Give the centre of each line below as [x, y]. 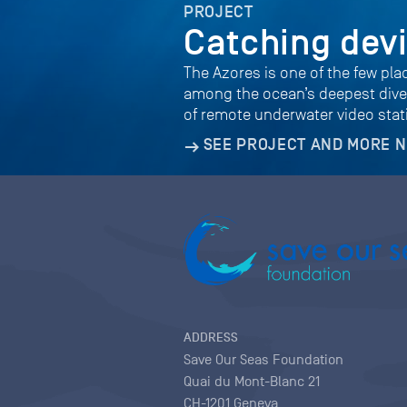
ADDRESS [211, 337]
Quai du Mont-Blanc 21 [252, 381]
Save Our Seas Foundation [263, 359]
